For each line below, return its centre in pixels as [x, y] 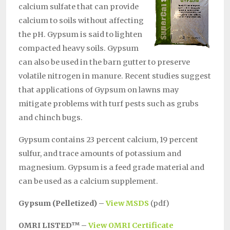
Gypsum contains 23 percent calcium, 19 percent [108, 140]
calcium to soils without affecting [81, 21]
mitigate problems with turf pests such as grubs [109, 104]
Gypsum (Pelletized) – [62, 204]
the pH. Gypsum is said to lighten [80, 35]
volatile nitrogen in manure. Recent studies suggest [115, 76]
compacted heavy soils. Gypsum [79, 49]
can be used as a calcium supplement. [88, 181]
